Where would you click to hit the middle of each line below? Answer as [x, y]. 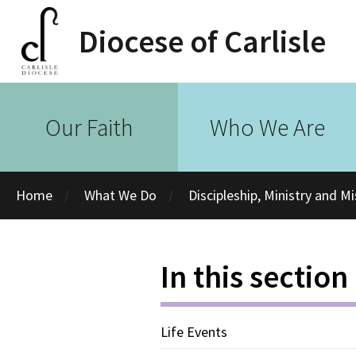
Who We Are [267, 127]
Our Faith [89, 127]
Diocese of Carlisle [203, 41]
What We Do [120, 195]
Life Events [194, 332]
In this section [254, 277]
